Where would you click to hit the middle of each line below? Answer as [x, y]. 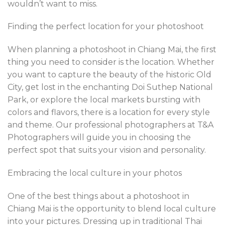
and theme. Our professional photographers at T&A [110, 125]
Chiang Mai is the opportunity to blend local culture [112, 208]
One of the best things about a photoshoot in [98, 196]
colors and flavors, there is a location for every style [109, 113]
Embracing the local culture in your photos [95, 173]
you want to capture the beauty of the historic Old [109, 75]
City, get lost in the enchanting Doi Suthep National [110, 87]
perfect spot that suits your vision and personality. [107, 150]
